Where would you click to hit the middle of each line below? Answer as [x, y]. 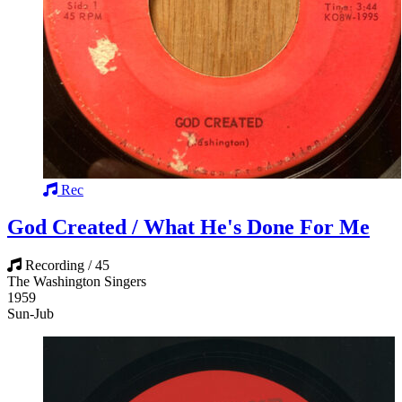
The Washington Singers [77, 282]
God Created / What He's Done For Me [188, 227]
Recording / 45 [67, 266]
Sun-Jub [31, 314]
